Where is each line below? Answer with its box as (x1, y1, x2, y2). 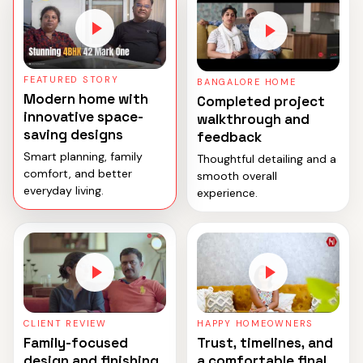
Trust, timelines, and (197, 333, 333, 352)
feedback (197, 127, 262, 146)
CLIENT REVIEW (23, 317, 107, 329)
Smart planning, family (23, 148, 143, 164)
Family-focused (23, 333, 128, 352)
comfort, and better (23, 165, 132, 181)
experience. (197, 185, 258, 200)
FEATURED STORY (23, 73, 119, 85)
